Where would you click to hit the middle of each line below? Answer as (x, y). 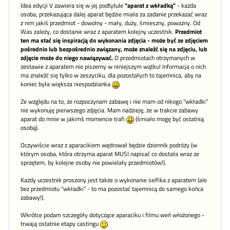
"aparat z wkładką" (150, 6)
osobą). (30, 128)
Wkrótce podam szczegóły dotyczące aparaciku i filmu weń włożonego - (112, 215)
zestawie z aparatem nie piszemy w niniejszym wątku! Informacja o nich (113, 67)
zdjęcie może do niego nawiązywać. (67, 58)
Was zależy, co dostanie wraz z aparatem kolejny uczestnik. (98, 32)
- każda (186, 6)
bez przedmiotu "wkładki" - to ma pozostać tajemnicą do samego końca (112, 189)
